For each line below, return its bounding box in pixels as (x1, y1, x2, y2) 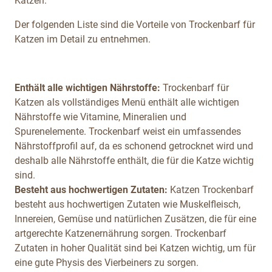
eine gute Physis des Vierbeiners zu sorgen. (15, 256, 199, 268)
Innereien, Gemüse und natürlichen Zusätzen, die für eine (15, 212, 256, 225)
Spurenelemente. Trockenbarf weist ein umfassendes (15, 125, 241, 137)
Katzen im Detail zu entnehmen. (15, 33, 151, 45)
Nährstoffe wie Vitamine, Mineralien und (15, 110, 186, 123)
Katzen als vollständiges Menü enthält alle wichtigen (15, 96, 239, 108)
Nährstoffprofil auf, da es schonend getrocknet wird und (15, 140, 253, 152)
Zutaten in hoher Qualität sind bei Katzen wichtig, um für (15, 242, 256, 254)
